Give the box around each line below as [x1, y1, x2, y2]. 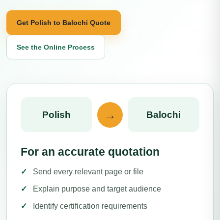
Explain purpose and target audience [33, 185, 161, 193]
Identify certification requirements [33, 202, 147, 210]
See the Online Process [17, 43, 95, 51]
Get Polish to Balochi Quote [17, 18, 110, 27]
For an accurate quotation [21, 145, 160, 158]
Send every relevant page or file [33, 167, 143, 176]
